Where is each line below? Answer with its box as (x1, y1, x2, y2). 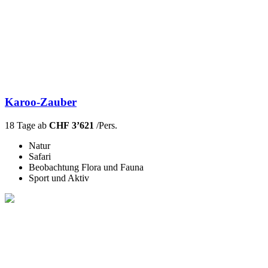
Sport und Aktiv (29, 173, 89, 184)
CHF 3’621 (49, 120, 94, 131)
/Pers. (94, 120, 117, 131)
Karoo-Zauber (5, 96, 77, 109)
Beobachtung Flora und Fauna (29, 162, 144, 173)
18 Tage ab (5, 120, 49, 131)
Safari (29, 151, 51, 162)
